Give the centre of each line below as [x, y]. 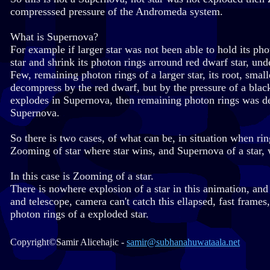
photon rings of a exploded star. [80, 214]
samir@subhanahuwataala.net [183, 242]
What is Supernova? [54, 37]
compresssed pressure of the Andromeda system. [117, 12]
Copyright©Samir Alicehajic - [68, 242]
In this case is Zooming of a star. [82, 176]
